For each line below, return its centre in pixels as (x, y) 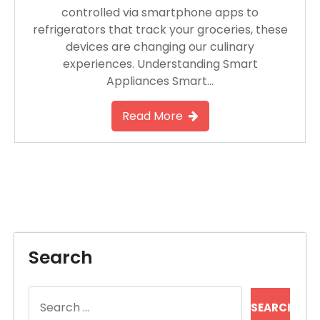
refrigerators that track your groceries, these (160, 29)
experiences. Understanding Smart (160, 64)
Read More (152, 116)
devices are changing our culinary (160, 46)
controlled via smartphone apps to (160, 12)
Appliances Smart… (160, 81)
